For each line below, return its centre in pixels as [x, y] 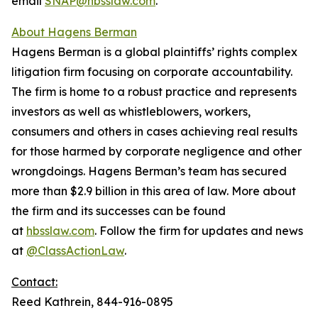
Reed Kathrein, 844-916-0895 [92, 302]
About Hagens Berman [74, 32]
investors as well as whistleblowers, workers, [131, 111]
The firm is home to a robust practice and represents [154, 92]
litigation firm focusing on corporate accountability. [152, 72]
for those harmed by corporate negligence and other [157, 151]
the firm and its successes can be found [119, 211]
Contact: [34, 282]
